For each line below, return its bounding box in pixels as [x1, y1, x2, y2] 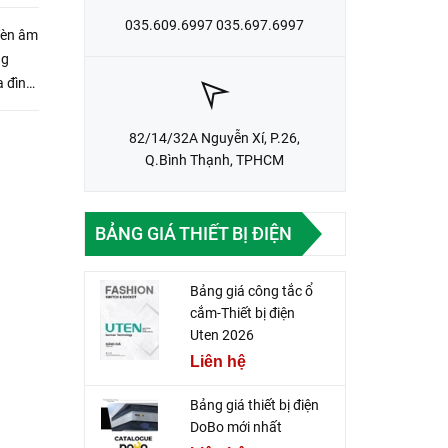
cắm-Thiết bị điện [189, 305, 295, 322]
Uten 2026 [189, 327, 254, 344]
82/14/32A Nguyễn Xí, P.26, [129, 130, 301, 146]
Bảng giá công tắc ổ [189, 283, 313, 300]
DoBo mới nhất [189, 419, 282, 436]
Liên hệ [189, 353, 246, 371]
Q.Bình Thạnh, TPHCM [145, 152, 285, 168]
